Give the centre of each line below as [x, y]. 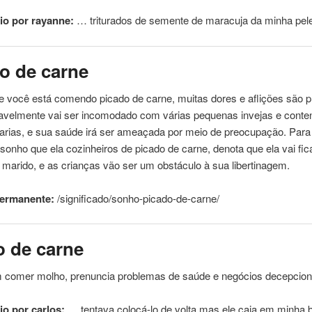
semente [169, 20]
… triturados [105, 20]
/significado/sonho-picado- [116, 198]
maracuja [227, 20]
